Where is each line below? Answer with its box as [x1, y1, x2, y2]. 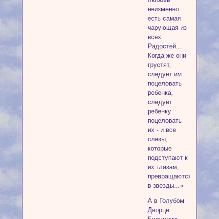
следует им [147, 70, 182, 78]
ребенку [147, 107, 171, 115]
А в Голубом [147, 197, 184, 205]
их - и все [147, 126, 176, 133]
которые [147, 144, 172, 152]
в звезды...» [147, 181, 183, 189]
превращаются [147, 172, 192, 180]
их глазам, [147, 163, 179, 171]
